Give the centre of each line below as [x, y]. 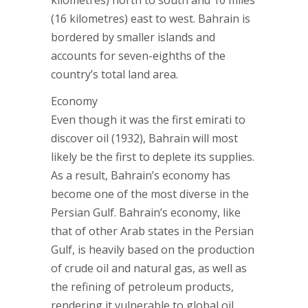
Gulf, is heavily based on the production [153, 250]
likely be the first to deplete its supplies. [153, 157]
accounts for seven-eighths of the [138, 56]
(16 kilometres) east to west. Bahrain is [151, 19]
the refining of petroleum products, [142, 287]
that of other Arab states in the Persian [152, 231]
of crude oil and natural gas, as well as [149, 268]
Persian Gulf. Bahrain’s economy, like [146, 212]
